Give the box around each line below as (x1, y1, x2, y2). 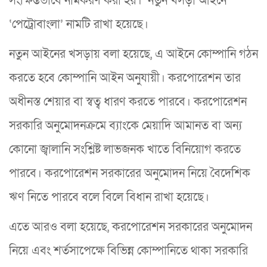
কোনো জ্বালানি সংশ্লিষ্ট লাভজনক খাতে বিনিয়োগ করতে (9, 141, 241, 157)
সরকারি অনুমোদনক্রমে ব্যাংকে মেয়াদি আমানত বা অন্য (9, 117, 242, 133)
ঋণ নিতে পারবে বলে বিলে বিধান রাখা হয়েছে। (9, 189, 209, 205)
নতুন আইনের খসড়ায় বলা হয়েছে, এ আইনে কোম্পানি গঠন (9, 46, 258, 62)
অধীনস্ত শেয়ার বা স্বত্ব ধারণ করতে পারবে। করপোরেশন (9, 94, 247, 110)
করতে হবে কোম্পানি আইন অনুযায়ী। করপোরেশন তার (9, 70, 241, 86)
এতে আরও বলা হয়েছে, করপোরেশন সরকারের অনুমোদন (9, 219, 252, 235)
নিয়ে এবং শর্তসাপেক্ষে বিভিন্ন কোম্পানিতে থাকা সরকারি (9, 243, 248, 259)
